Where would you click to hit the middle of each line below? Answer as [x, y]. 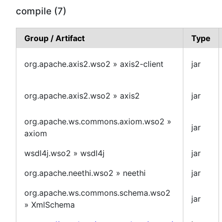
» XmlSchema [50, 204]
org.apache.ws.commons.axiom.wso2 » [98, 121]
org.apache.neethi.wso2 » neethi [85, 173]
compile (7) [41, 11]
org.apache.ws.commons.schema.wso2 [97, 193]
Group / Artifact [55, 38]
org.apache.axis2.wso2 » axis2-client [94, 64]
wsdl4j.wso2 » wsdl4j [64, 153]
